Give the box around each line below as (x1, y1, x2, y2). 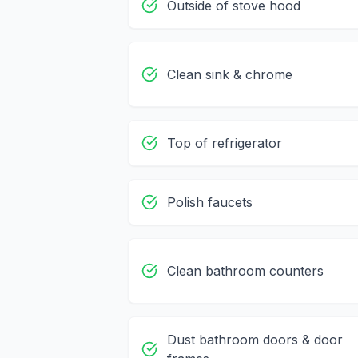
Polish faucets (167, 194, 253, 211)
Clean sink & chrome (167, 66, 292, 83)
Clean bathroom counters (167, 263, 324, 280)
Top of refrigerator (167, 135, 282, 152)
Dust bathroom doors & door (167, 332, 343, 348)
